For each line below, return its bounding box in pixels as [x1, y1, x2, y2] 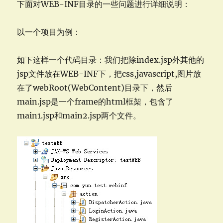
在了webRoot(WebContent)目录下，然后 [17, 83, 173, 93]
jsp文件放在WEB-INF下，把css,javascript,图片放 [17, 69, 202, 79]
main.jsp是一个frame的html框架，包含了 [17, 97, 174, 107]
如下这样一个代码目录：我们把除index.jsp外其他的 [17, 55, 205, 65]
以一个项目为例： [17, 27, 81, 37]
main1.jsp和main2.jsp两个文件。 [17, 111, 141, 120]
